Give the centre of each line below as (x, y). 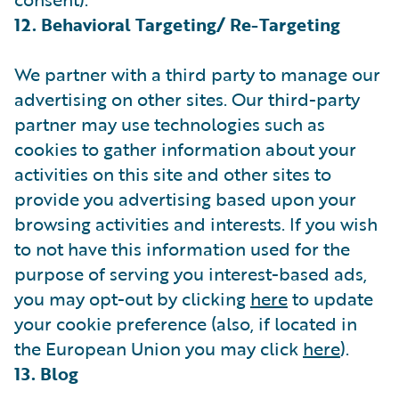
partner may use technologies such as (170, 124)
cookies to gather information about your (185, 149)
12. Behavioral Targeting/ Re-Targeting (177, 24)
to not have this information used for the (182, 248)
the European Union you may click (159, 348)
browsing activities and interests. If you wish (196, 224)
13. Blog (46, 373)
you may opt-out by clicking (132, 298)
